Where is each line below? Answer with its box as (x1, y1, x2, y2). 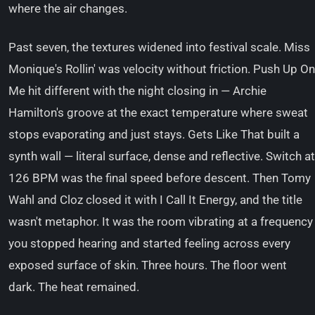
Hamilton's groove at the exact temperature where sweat (8, 105, 308, 120)
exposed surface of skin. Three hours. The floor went (8, 258, 287, 272)
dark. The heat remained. (8, 280, 139, 294)
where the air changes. (8, 1, 127, 15)
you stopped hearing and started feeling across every (8, 236, 290, 250)
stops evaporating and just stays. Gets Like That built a (8, 127, 300, 141)
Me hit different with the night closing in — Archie (8, 84, 266, 98)
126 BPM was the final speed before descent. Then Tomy (8, 171, 311, 185)
